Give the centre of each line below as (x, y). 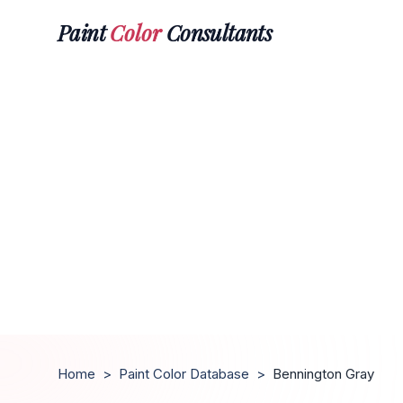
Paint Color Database (184, 374)
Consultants (217, 32)
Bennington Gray (323, 374)
